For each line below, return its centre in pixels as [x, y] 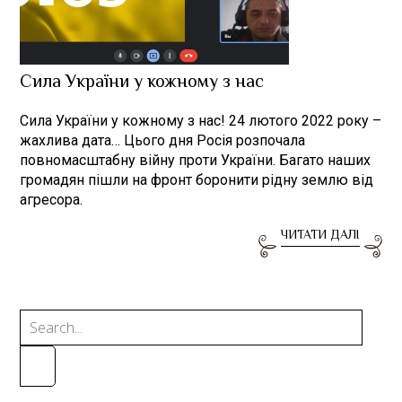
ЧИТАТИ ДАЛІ [320, 236]
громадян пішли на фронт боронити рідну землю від [197, 180]
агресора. [52, 200]
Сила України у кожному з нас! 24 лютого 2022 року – [201, 121]
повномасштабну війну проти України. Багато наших [196, 160]
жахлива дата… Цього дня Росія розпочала [163, 140]
